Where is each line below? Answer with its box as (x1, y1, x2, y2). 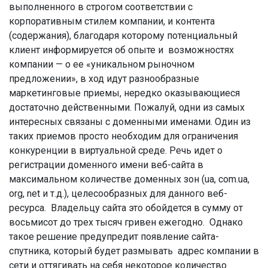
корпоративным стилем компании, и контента (9, 16, 215, 27)
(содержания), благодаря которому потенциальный (9, 30, 237, 41)
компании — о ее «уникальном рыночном (9, 59, 194, 70)
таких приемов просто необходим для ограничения (9, 130, 238, 142)
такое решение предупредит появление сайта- (9, 231, 219, 242)
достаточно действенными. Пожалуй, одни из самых (9, 102, 245, 113)
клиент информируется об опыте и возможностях (9, 44, 234, 56)
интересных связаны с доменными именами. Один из (9, 116, 251, 127)
